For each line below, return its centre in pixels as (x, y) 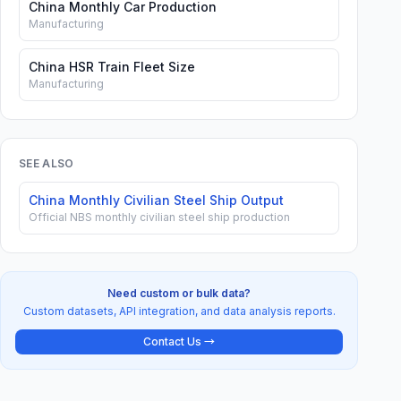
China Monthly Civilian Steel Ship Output (156, 200)
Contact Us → (179, 341)
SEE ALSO (47, 163)
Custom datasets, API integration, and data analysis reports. (179, 311)
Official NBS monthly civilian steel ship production (159, 217)
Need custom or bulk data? (179, 293)
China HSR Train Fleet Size (112, 67)
